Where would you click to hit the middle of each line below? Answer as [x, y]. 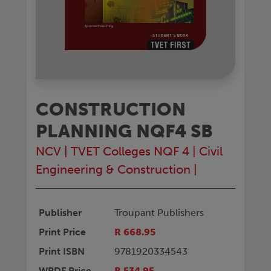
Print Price [62, 232]
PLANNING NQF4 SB [124, 131]
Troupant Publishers [159, 212]
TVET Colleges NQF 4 [130, 151]
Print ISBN [61, 251]
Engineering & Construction [113, 169]
